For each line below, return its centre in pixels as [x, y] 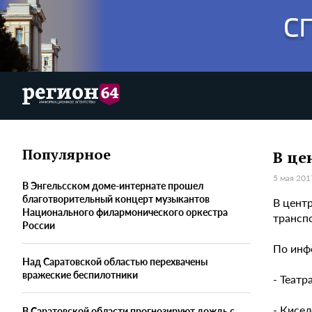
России [39, 225]
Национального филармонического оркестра [125, 212]
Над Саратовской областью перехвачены [115, 262]
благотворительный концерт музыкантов [116, 199]
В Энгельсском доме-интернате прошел [113, 186]
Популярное [67, 155]
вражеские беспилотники [80, 275]
